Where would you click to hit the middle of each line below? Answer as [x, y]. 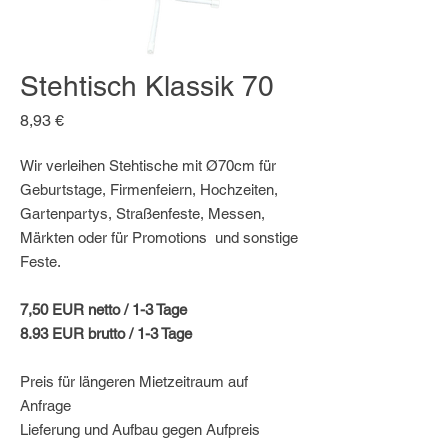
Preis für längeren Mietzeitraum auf [134, 381]
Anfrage [45, 405]
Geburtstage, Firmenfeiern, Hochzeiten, [149, 189]
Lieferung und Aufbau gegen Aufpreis [140, 429]
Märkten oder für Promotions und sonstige [159, 237]
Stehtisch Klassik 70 [147, 86]
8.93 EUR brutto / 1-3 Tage [106, 333]
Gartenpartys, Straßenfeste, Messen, [142, 213]
